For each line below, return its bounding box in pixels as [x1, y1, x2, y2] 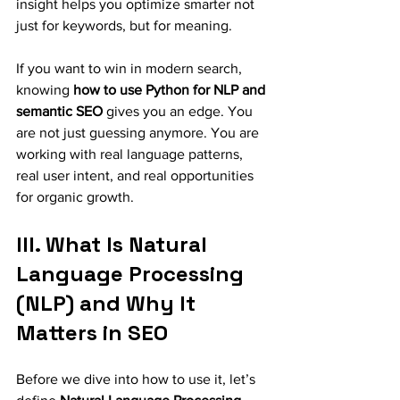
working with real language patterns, [16, 146, 246, 162]
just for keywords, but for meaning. [16, 18, 232, 33]
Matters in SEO [16, 319, 168, 346]
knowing [16, 82, 73, 97]
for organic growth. [16, 189, 134, 204]
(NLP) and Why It [16, 289, 201, 317]
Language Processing [16, 260, 249, 287]
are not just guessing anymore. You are [16, 125, 262, 140]
